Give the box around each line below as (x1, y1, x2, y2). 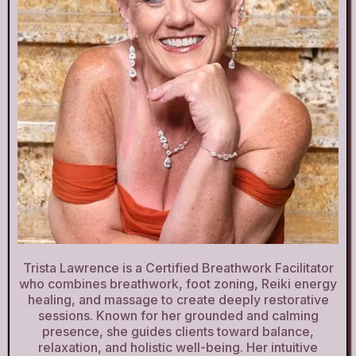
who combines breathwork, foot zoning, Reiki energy (19, 275, 337, 292)
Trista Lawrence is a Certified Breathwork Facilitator (22, 259, 334, 276)
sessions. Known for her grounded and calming (37, 307, 319, 323)
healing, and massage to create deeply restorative (27, 291, 329, 308)
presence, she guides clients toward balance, (42, 323, 314, 339)
